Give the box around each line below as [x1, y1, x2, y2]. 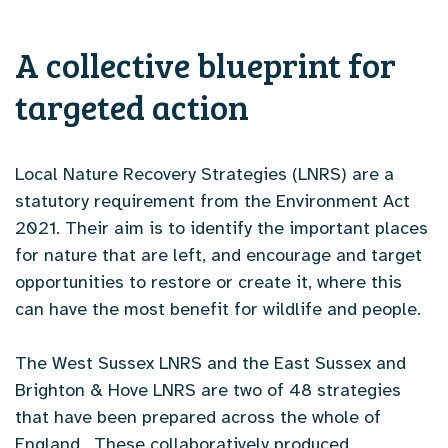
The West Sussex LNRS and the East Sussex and [15, 351, 406, 374]
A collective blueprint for [15, 40, 396, 88]
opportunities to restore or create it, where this [15, 270, 402, 293]
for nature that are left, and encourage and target [15, 243, 422, 266]
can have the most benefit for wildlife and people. [15, 297, 421, 320]
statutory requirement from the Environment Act [15, 189, 410, 212]
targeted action [15, 82, 249, 130]
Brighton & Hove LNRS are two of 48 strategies [15, 378, 401, 401]
